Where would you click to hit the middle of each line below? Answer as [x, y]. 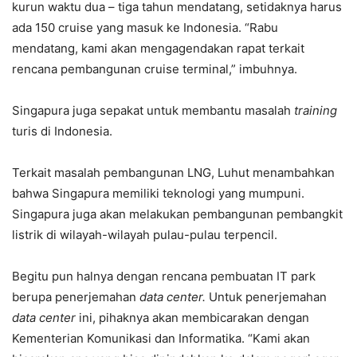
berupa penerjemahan [76, 296]
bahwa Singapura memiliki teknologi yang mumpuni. [158, 193]
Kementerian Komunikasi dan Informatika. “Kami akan [161, 338]
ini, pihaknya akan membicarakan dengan [192, 317]
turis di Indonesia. [62, 131]
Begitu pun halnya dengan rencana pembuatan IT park [164, 276]
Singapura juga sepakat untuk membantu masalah [153, 110]
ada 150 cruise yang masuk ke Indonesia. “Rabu [145, 27]
